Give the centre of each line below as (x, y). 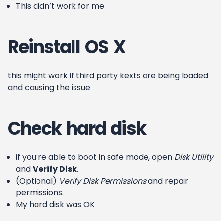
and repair (167, 181)
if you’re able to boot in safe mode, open (95, 157)
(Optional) (37, 181)
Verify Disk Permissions (102, 181)
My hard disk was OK (55, 204)
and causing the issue (49, 88)
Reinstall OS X (67, 47)
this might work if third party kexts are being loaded (108, 76)
